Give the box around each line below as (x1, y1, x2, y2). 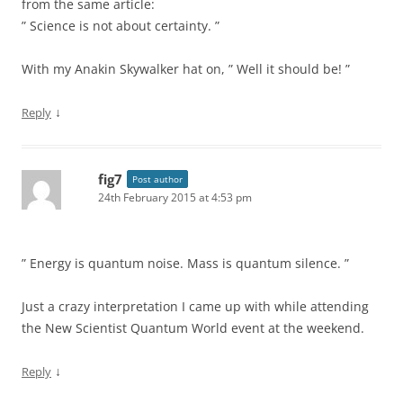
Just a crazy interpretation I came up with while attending (22, 298, 369, 315)
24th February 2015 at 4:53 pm (98, 190, 252, 205)
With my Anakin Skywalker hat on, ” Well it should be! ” (22, 60, 350, 77)
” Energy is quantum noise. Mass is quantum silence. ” (22, 255, 349, 272)
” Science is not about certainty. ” (22, 17, 219, 34)
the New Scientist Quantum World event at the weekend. (22, 319, 364, 336)
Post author (132, 173, 183, 185)
